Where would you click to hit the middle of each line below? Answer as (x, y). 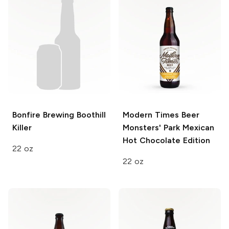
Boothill (90, 115)
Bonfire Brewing (43, 115)
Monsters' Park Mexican (168, 128)
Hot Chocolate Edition (166, 141)
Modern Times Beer (161, 115)
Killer (22, 128)
